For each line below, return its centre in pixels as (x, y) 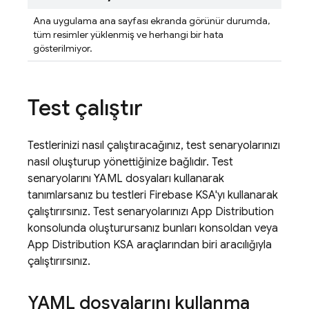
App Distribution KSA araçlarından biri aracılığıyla (150, 245)
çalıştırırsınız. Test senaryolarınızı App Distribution (151, 212)
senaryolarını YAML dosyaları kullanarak (126, 179)
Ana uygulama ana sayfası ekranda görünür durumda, (151, 21)
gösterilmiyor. (63, 48)
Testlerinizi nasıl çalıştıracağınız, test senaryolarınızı (154, 146)
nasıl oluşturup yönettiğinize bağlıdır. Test (130, 162)
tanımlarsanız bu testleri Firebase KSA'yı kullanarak (153, 195)
